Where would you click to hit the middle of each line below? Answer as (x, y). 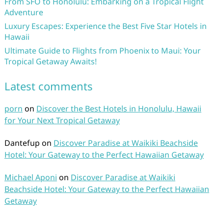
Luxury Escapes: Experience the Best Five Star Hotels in (105, 26)
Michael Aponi (30, 177)
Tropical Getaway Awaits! (50, 61)
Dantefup (22, 143)
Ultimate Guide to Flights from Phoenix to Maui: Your (102, 51)
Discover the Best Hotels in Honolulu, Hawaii (119, 109)
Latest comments (48, 86)
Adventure (24, 12)
